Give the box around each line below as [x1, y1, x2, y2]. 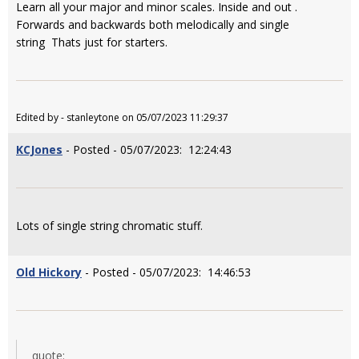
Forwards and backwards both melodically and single [16, 17, 289, 32]
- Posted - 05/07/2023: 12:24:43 [63, 142, 232, 157]
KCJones [16, 142, 63, 157]
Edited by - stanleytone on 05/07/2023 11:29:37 [16, 111, 228, 124]
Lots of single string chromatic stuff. [16, 218, 203, 233]
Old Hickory [16, 264, 82, 280]
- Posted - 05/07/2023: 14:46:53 [82, 264, 251, 280]
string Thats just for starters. [16, 34, 167, 50]
